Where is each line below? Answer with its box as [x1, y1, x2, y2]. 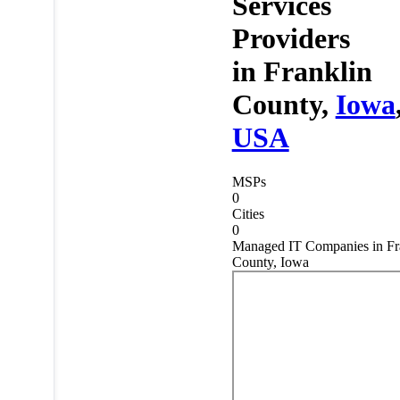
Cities [231, 205, 264, 221]
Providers [231, 22, 350, 55]
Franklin [262, 55, 372, 88]
